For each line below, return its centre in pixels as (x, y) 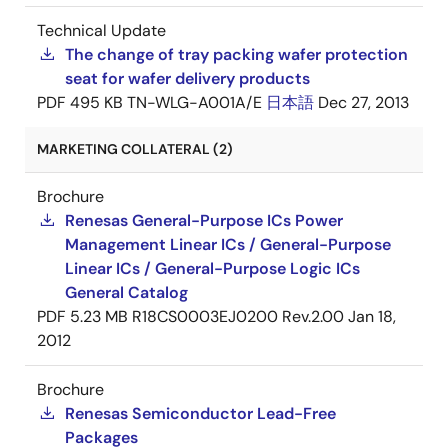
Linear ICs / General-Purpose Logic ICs (212, 268)
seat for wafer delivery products (187, 78)
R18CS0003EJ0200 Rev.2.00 (238, 316)
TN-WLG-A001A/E (194, 102)
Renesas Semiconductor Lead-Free (200, 413)
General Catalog (126, 292)
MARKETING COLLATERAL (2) (135, 149)
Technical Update (101, 30)
